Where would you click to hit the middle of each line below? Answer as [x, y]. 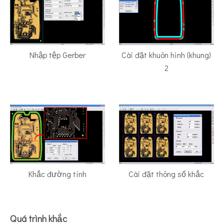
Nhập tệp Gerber [58, 54]
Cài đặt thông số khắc [166, 173]
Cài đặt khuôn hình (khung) [166, 54]
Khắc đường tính [58, 173]
